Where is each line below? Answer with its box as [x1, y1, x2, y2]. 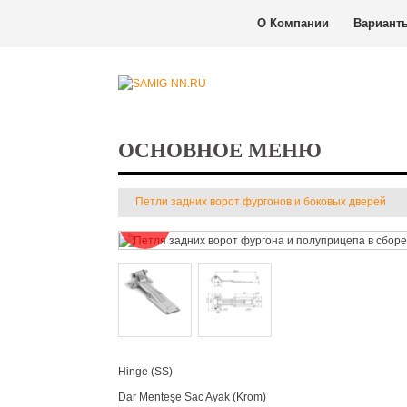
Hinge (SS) [118, 365, 173, 378]
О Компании [257, 16, 329, 30]
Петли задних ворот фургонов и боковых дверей [135, 195, 386, 208]
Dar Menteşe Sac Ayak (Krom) [118, 391, 266, 403]
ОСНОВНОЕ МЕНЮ [118, 139, 322, 162]
